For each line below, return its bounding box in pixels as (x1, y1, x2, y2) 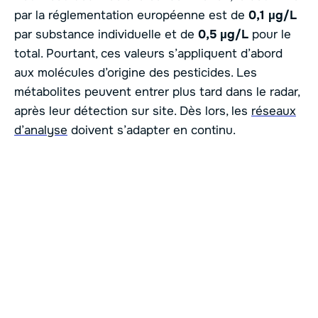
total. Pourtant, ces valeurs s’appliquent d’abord (14, 45, 283, 61)
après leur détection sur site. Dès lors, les (14, 103, 251, 119)
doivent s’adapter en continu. (67, 122, 236, 138)
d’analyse (14, 122, 67, 138)
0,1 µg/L (248, 7, 297, 23)
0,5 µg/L (198, 26, 248, 42)
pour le (248, 26, 291, 42)
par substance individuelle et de (14, 26, 198, 42)
